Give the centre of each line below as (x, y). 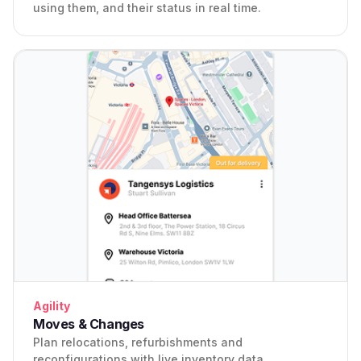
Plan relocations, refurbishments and (138, 342)
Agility (52, 306)
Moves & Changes (89, 324)
